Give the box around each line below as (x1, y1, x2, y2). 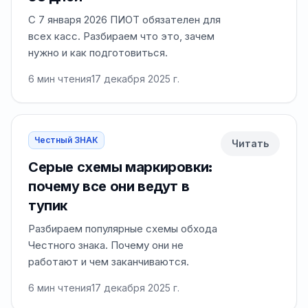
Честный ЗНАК (34, 135, 98, 145)
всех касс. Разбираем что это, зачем (28, 30, 214, 43)
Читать (232, 137, 269, 149)
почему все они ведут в (28, 177, 190, 195)
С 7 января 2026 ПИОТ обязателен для (28, 13, 221, 26)
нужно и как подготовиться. (28, 46, 168, 59)
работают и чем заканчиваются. (28, 255, 189, 268)
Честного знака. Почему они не (28, 239, 184, 252)
